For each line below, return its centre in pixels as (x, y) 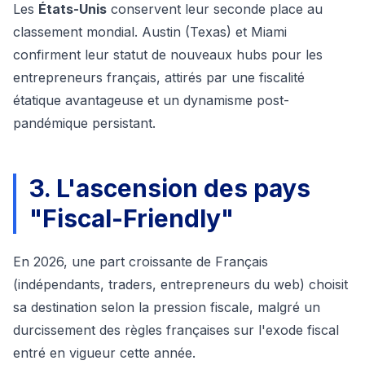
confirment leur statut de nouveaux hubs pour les (168, 55)
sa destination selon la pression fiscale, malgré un (167, 308)
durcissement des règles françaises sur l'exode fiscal (176, 330)
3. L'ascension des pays (170, 189)
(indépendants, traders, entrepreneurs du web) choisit (180, 285)
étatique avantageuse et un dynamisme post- (151, 101)
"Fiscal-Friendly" (132, 219)
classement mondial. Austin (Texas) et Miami (150, 32)
